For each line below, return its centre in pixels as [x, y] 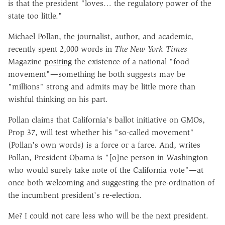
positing [58, 61]
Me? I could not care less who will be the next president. [108, 215]
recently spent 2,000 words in [61, 49]
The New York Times [151, 49]
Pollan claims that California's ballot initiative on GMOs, [106, 120]
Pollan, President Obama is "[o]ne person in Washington [108, 157]
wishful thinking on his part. [58, 99]
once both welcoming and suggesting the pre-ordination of [111, 182]
